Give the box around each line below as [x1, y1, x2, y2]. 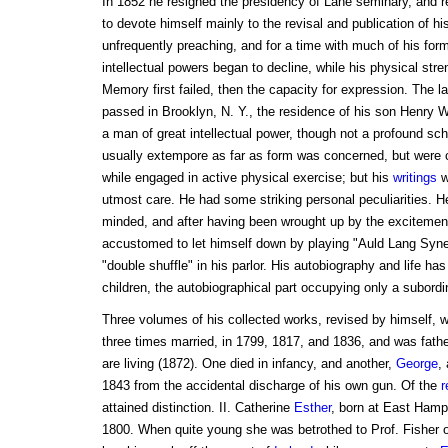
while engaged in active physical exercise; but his [101, 170, 393, 186]
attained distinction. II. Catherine [101, 400, 294, 416]
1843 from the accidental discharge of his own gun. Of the [101, 378, 441, 394]
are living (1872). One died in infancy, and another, [101, 356, 396, 372]
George [395, 356, 438, 372]
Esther [293, 400, 331, 416]
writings [392, 170, 437, 186]
